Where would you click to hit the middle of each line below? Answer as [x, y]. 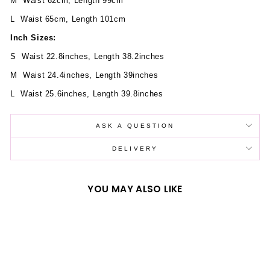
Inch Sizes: [33, 37]
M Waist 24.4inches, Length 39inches [109, 75]
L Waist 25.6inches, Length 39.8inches [91, 93]
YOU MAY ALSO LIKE [135, 189]
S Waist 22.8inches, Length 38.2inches [111, 56]
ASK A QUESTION [135, 125]
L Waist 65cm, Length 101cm [74, 19]
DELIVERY [135, 148]
